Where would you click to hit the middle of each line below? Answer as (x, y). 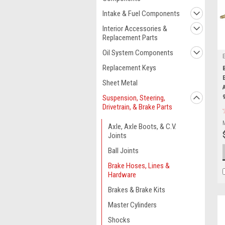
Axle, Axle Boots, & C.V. (142, 127)
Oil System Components (138, 53)
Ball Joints (123, 151)
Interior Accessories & (135, 29)
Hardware (122, 175)
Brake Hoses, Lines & (139, 166)
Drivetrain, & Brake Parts (137, 107)
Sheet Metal (120, 83)
